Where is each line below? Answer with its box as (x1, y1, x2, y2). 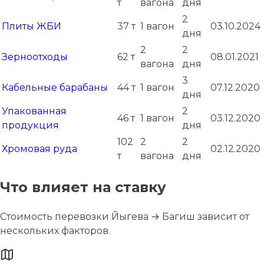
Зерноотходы (2, 51, 68, 63)
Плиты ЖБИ (2, 21, 61, 32)
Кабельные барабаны (2, 82, 108, 94)
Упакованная (2, 105, 67, 117)
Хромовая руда (2, 143, 77, 155)
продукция (2, 120, 59, 131)
